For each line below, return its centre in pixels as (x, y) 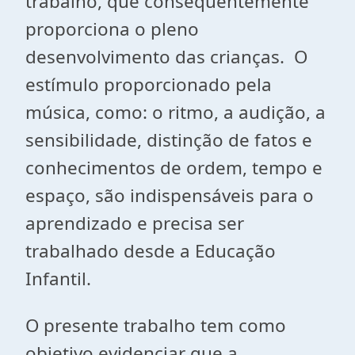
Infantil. (58, 279)
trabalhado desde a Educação (151, 251)
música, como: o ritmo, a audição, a (176, 112)
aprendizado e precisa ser (135, 223)
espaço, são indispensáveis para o (170, 195)
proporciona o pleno (112, 29)
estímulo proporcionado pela (149, 84)
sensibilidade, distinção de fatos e (169, 140)
